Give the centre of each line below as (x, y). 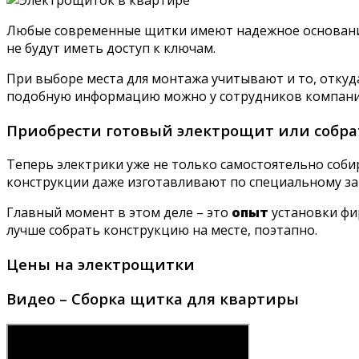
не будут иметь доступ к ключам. (111, 48)
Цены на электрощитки (101, 264)
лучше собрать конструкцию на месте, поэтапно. (162, 230)
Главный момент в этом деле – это (119, 212)
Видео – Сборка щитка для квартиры (153, 299)
